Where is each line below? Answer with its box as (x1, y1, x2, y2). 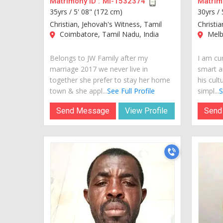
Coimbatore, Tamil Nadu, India (58, 29, 159, 39)
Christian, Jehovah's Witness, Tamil (50, 19, 162, 29)
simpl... (197, 86, 219, 96)
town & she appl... (50, 86, 107, 96)
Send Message (56, 106, 110, 115)
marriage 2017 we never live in (50, 64, 148, 74)
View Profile (125, 106, 168, 115)
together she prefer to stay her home (50, 75, 170, 85)
